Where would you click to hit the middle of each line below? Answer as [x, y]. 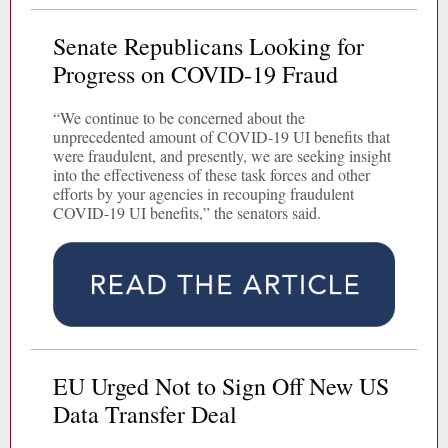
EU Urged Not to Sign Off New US [221, 386]
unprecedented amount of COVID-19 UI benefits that [221, 136]
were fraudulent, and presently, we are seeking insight [222, 155]
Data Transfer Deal [145, 414]
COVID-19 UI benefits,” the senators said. [187, 212]
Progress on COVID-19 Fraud [195, 74]
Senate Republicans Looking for [208, 46]
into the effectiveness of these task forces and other [211, 174]
